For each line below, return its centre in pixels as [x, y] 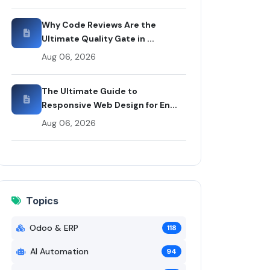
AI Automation [59, 251]
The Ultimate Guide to [89, 91]
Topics [42, 200]
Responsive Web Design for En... [109, 105]
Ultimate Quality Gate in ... [98, 38]
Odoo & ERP [54, 228]
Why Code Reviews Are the [99, 24]
